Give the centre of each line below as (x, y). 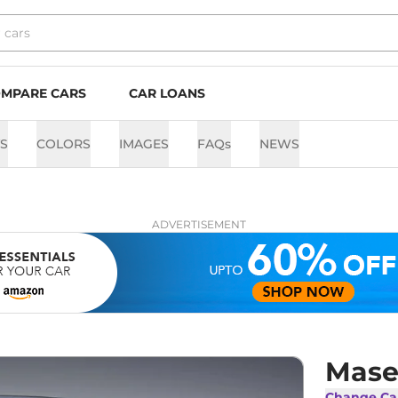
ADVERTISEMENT (199, 224)
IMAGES (144, 144)
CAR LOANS (167, 93)
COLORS (64, 144)
